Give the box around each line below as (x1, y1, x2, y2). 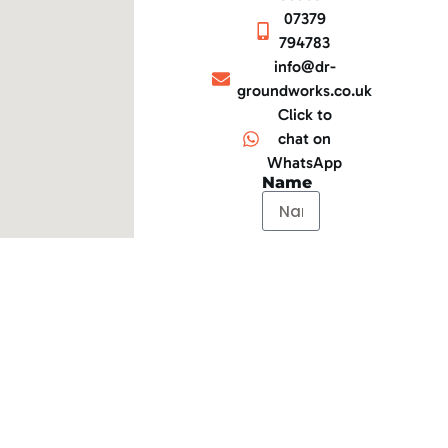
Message (262, 371, 337, 391)
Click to (277, 105, 332, 125)
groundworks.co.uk (237, 81, 373, 101)
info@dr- (273, 57, 336, 77)
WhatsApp (267, 153, 343, 173)
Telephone (262, 305, 351, 325)
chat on (278, 129, 332, 149)
